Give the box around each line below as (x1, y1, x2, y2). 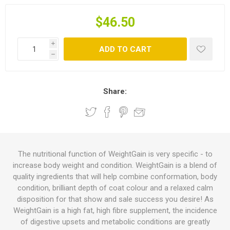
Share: (103, 87, 127, 96)
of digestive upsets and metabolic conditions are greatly (20, 217, 210, 226)
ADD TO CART (99, 44, 151, 54)
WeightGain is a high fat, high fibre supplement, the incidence (13, 206, 217, 215)
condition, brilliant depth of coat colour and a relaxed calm (17, 183, 213, 193)
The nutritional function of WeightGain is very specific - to (17, 149, 213, 159)
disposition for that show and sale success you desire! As (16, 195, 214, 204)
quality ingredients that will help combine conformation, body (13, 172, 217, 181)
